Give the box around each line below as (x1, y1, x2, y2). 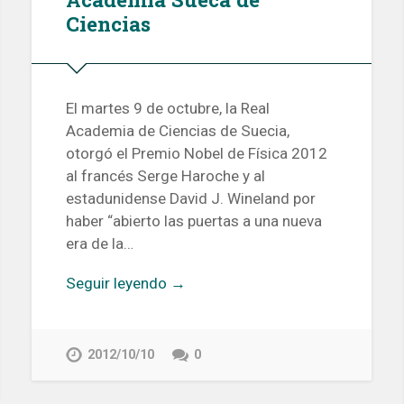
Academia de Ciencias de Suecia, (65, 122, 289, 141)
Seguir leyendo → (65, 274, 186, 293)
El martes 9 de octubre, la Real (65, 99, 270, 118)
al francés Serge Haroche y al (65, 167, 265, 186)
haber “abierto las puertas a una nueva (65, 212, 322, 231)
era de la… (65, 234, 133, 253)
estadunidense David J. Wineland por (65, 189, 316, 208)
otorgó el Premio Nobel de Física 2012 (65, 144, 327, 163)
